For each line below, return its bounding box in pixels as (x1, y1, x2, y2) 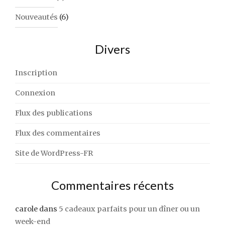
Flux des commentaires (15, 128, 100, 138)
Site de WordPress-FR (15, 148, 93, 158)
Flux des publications (15, 108, 92, 118)
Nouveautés (15, 12, 58, 22)
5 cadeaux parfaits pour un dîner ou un (59, 204, 200, 213)
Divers (95, 41, 130, 56)
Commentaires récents (51, 177, 174, 192)
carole (15, 204, 38, 213)
